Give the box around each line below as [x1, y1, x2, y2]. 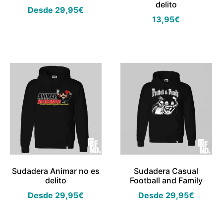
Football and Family [129, 175, 203, 185]
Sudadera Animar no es [12, 166, 100, 176]
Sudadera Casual [134, 166, 199, 176]
